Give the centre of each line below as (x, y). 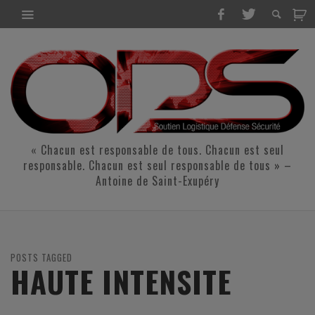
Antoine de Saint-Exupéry (157, 181)
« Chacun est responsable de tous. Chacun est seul (157, 150)
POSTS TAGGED (41, 258)
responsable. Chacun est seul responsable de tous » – (157, 166)
